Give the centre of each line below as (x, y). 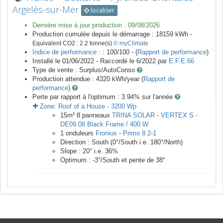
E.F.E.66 (181, 61)
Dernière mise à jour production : (80, 25)
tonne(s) (101, 44)
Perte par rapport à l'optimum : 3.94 (83, 97)
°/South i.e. (133, 142)
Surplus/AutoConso (107, 70)
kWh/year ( (127, 79)
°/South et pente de (127, 160)
